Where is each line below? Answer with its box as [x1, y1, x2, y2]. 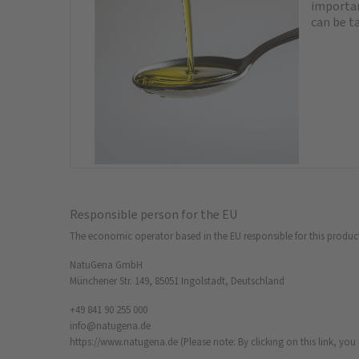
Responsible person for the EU [70, 205, 237, 223]
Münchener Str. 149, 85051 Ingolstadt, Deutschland [70, 273, 284, 288]
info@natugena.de [70, 318, 151, 333]
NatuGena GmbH [70, 257, 143, 272]
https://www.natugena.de [70, 334, 178, 349]
